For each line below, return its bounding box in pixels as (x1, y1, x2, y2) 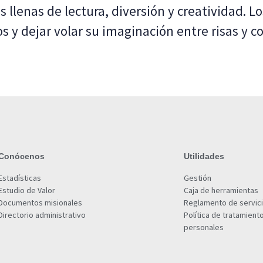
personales (184, 222, 224, 233)
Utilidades (184, 151, 225, 161)
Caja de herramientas (184, 185, 259, 196)
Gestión (184, 173, 212, 184)
